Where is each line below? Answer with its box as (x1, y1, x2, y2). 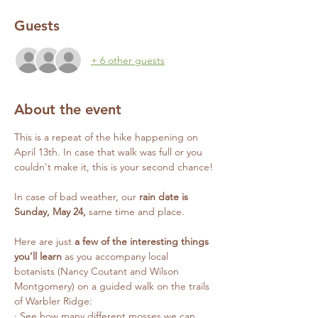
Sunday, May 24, (14, 205, 89, 219)
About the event (14, 101, 121, 119)
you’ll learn (14, 250, 62, 263)
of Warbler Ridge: (14, 295, 92, 308)
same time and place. (89, 205, 185, 219)
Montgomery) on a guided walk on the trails (14, 280, 212, 293)
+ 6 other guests (91, 53, 165, 67)
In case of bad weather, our (14, 190, 139, 204)
